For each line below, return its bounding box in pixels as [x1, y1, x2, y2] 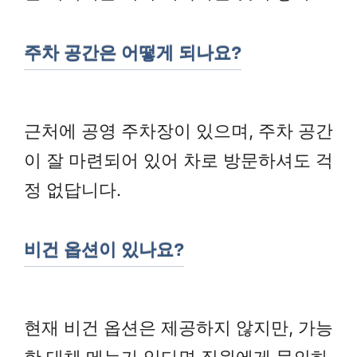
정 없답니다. [24, 178, 121, 200]
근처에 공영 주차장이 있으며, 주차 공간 [24, 120, 333, 141]
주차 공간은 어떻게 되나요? [24, 42, 241, 63]
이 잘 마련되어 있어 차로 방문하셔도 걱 [24, 149, 333, 171]
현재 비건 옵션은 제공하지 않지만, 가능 [24, 316, 333, 338]
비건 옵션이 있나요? [24, 240, 184, 261]
